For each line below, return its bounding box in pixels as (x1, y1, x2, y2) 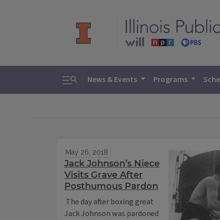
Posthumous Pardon (64, 181, 158, 192)
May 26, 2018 (65, 148, 108, 157)
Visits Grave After (64, 169, 143, 181)
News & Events (87, 74, 138, 85)
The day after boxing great (64, 196, 154, 208)
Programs (153, 74, 189, 85)
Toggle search (62, 70, 120, 84)
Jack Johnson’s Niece (64, 158, 160, 169)
